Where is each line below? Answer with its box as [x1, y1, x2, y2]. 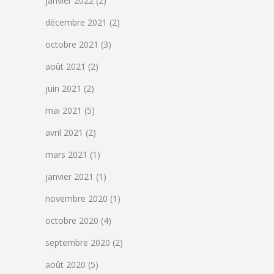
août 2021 [45, 60, 86, 72]
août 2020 [45, 258, 86, 270]
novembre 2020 [45, 192, 108, 204]
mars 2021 [45, 148, 87, 160]
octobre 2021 [45, 38, 98, 50]
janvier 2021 [45, 170, 94, 182]
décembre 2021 [45, 16, 107, 28]
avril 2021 [45, 126, 83, 138]
